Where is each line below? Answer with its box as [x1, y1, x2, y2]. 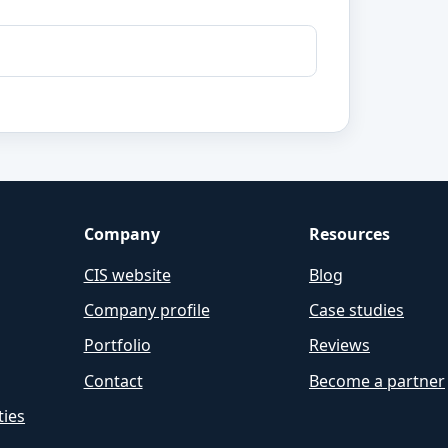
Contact [83, 369, 143, 392]
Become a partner [309, 369, 445, 392]
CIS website [83, 264, 171, 287]
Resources [309, 223, 390, 246]
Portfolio [83, 334, 151, 357]
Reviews [309, 334, 370, 357]
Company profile [83, 299, 210, 322]
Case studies [309, 299, 404, 322]
